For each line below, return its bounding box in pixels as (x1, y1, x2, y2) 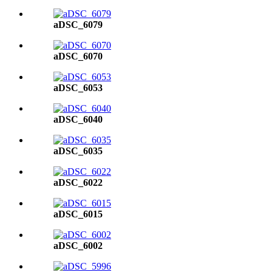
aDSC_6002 (53, 240, 103, 251)
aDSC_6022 (53, 177, 103, 188)
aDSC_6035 (53, 146, 103, 156)
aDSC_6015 (53, 209, 103, 219)
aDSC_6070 (53, 51, 103, 61)
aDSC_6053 (53, 83, 103, 93)
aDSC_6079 (53, 19, 103, 30)
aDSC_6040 (53, 114, 103, 124)
